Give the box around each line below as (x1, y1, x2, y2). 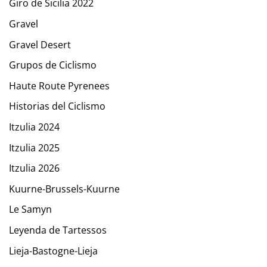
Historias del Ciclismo (9, 100, 105, 113)
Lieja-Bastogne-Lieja (9, 244, 98, 257)
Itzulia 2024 (9, 120, 60, 133)
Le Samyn (9, 203, 52, 216)
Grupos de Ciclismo (9, 58, 97, 72)
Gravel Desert (9, 38, 71, 51)
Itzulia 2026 (9, 162, 60, 175)
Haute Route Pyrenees (9, 79, 110, 92)
